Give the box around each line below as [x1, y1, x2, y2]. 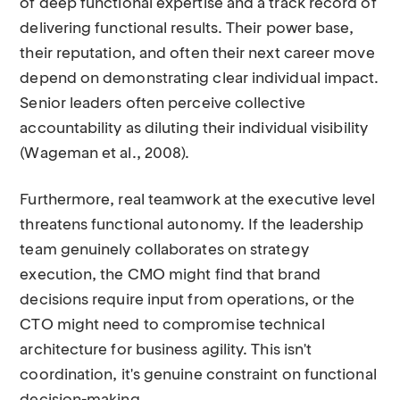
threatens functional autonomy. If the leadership [20, 218, 364, 233]
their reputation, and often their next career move [20, 46, 375, 62]
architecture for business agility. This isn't [20, 343, 312, 358]
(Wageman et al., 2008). [20, 146, 190, 162]
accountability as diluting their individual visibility [20, 121, 368, 137]
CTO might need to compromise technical [20, 318, 325, 333]
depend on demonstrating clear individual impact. [20, 71, 379, 87]
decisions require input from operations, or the [20, 293, 355, 308]
